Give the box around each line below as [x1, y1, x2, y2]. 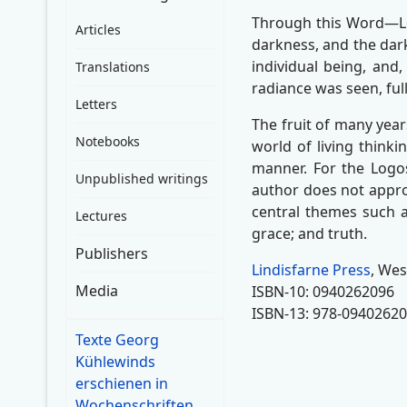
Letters [75, 95, 117, 113]
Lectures [75, 207, 127, 224]
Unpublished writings [75, 170, 208, 187]
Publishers [75, 243, 148, 263]
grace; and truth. [252, 223, 367, 243]
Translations [75, 58, 150, 75]
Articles [75, 21, 121, 38]
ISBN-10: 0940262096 [252, 282, 394, 302]
